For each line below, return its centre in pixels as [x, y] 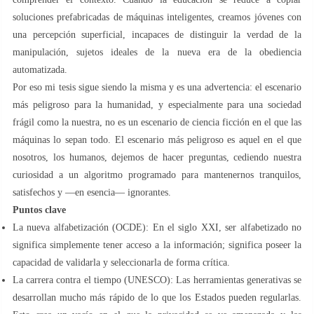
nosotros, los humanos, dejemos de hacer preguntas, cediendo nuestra [157, 157]
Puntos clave [39, 210]
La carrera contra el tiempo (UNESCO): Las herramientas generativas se [157, 280]
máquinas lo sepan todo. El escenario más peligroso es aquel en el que [157, 139]
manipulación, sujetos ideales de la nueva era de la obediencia [157, 52]
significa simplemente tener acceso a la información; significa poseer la [157, 245]
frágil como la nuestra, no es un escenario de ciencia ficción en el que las [157, 122]
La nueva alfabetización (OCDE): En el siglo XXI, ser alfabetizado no [157, 227]
